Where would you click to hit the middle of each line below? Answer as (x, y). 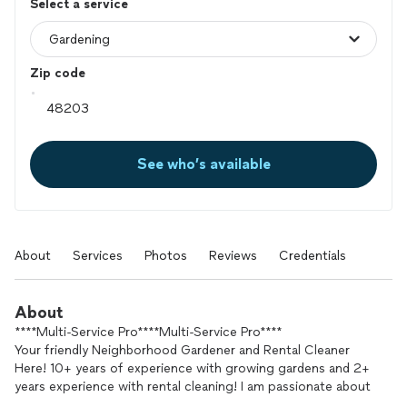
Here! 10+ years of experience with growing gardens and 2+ (192, 368)
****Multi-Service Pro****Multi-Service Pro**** (148, 332)
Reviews (233, 256)
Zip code (58, 73)
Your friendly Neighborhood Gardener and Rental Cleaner (182, 350)
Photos (166, 256)
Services (98, 256)
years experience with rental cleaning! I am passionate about (193, 387)
